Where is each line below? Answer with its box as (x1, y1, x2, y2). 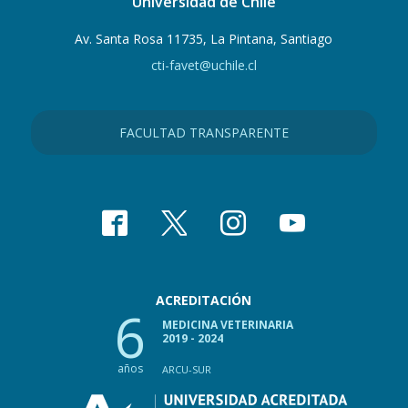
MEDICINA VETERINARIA (162, 317, 294, 332)
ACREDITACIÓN (156, 291, 252, 309)
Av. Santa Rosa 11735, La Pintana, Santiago (75, 30, 333, 47)
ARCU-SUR (162, 362, 212, 376)
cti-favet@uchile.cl (150, 56, 257, 74)
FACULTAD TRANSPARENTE (118, 124, 289, 141)
